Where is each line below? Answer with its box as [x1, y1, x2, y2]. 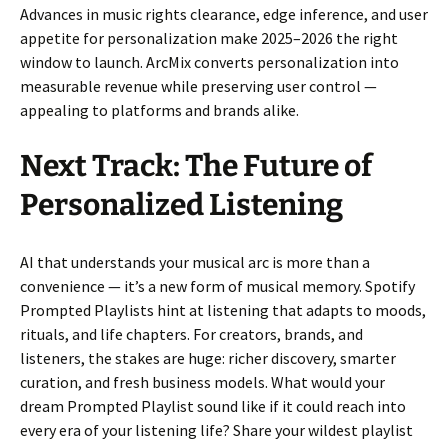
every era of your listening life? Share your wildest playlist [20, 420, 413, 441]
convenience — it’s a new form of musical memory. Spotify [20, 276, 415, 297]
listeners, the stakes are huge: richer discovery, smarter [20, 348, 396, 369]
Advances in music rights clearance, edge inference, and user [20, 4, 428, 25]
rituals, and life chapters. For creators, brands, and [20, 324, 363, 345]
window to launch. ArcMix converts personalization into [20, 52, 399, 73]
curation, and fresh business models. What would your [20, 372, 385, 393]
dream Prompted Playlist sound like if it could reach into [20, 396, 406, 417]
